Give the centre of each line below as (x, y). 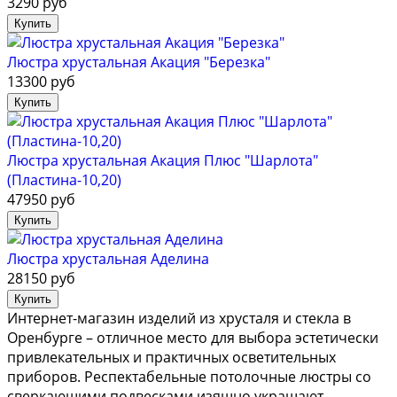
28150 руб (41, 279)
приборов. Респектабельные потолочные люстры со (189, 377)
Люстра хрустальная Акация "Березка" (139, 62)
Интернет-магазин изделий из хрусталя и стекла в (179, 319)
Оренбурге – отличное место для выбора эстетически (193, 338)
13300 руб (41, 82)
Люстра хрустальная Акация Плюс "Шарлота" (163, 161)
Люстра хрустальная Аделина (108, 259)
